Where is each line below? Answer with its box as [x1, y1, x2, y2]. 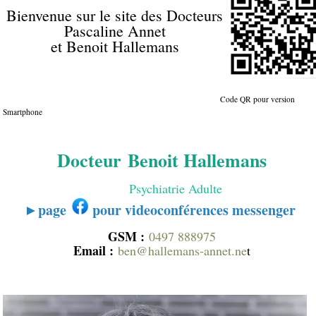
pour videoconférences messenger [88, 200, 296, 220]
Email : [73, 241, 114, 260]
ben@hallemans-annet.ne [118, 242, 247, 259]
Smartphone [3, 107, 42, 117]
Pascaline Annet [63, 20, 166, 41]
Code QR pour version [3, 94, 295, 104]
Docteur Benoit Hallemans [57, 147, 267, 174]
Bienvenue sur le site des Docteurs [6, 5, 223, 25]
